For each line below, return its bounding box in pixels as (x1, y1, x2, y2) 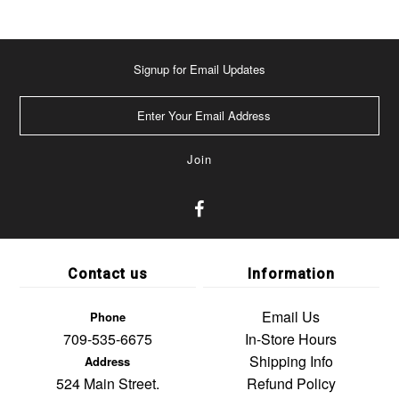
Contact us (67, 265, 148, 282)
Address (85, 353, 131, 370)
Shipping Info (248, 351, 333, 371)
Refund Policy (246, 373, 336, 394)
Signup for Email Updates (133, 61, 265, 77)
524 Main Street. (55, 373, 159, 394)
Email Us (262, 306, 321, 327)
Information (247, 265, 335, 282)
